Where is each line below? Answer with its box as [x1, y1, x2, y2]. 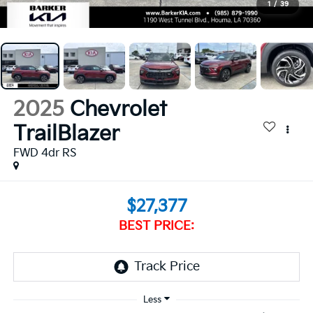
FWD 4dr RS [13, 147, 77, 161]
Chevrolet [69, 97, 167, 123]
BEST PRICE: [119, 218, 194, 233]
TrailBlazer [13, 122, 119, 147]
